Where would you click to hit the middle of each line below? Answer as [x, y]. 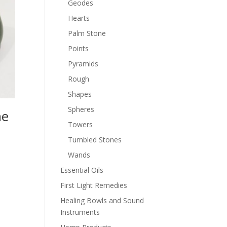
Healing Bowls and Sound [102, 200]
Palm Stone [87, 33]
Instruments [80, 212]
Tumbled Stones [95, 140]
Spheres [81, 109]
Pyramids [83, 64]
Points [79, 48]
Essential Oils [82, 170]
